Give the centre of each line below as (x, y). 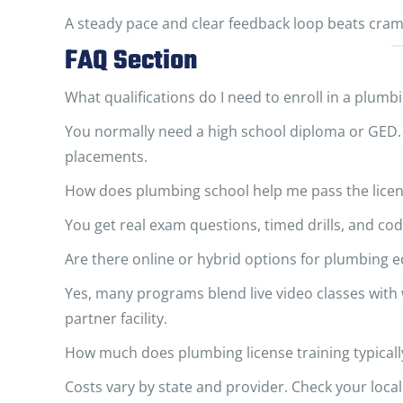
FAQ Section (131, 61)
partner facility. (116, 318)
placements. (106, 157)
